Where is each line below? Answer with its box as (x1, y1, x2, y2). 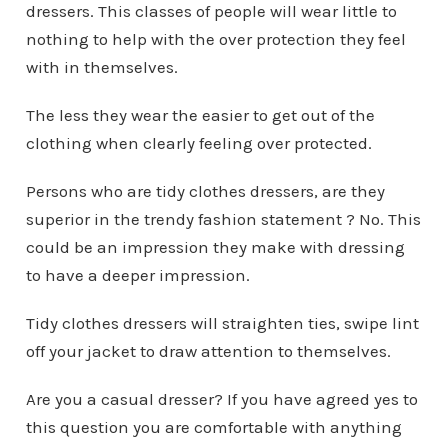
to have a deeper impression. (25, 264, 250, 285)
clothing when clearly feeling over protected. (25, 132, 372, 153)
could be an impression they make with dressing (25, 236, 405, 257)
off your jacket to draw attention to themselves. (25, 340, 391, 361)
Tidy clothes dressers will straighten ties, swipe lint (25, 312, 419, 333)
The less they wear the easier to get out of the (25, 104, 375, 125)
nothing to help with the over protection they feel (25, 28, 406, 49)
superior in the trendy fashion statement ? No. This (25, 208, 421, 229)
